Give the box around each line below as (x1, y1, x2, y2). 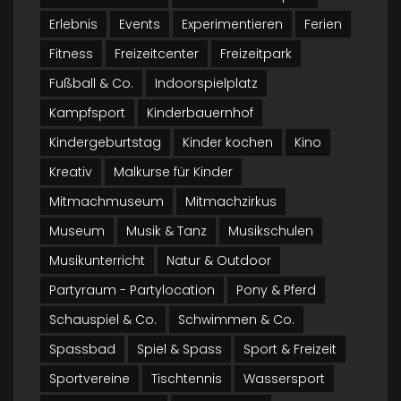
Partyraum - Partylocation (49, 281, 215, 299)
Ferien (304, 15, 342, 33)
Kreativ (49, 163, 92, 181)
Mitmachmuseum (49, 192, 164, 210)
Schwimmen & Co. (178, 311, 294, 328)
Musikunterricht (49, 252, 145, 269)
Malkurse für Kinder (114, 163, 233, 181)
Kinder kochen (183, 133, 273, 151)
